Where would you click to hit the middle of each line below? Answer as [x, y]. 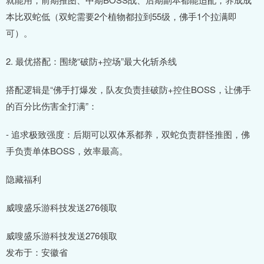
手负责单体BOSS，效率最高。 [67, 150]
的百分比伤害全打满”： [52, 105]
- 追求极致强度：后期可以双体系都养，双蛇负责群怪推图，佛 [128, 134]
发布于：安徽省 [37, 252]
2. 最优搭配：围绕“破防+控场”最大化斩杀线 [91, 61]
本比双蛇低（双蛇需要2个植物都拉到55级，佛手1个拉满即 [121, 16]
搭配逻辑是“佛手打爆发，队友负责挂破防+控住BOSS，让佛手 [128, 89]
